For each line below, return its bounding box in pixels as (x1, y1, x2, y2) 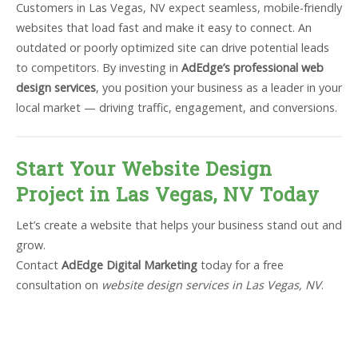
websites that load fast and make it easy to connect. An (16, 19, 312, 35)
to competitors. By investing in (16, 59, 181, 75)
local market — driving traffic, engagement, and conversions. (16, 99, 337, 115)
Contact (16, 257, 62, 272)
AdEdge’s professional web (181, 59, 324, 75)
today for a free (197, 257, 284, 272)
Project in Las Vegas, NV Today (16, 181, 320, 207)
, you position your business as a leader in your (96, 79, 342, 95)
